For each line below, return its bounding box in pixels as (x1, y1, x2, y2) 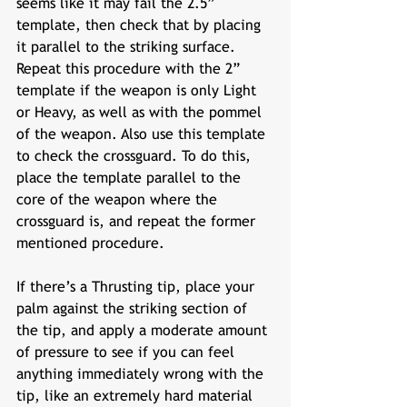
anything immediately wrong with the (16, 365, 268, 382)
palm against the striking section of (16, 300, 252, 317)
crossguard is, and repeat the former (16, 213, 260, 230)
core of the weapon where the (16, 191, 222, 208)
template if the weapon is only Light (16, 82, 261, 99)
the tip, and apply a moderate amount (16, 322, 272, 339)
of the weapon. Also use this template (16, 125, 270, 143)
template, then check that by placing (16, 16, 265, 34)
